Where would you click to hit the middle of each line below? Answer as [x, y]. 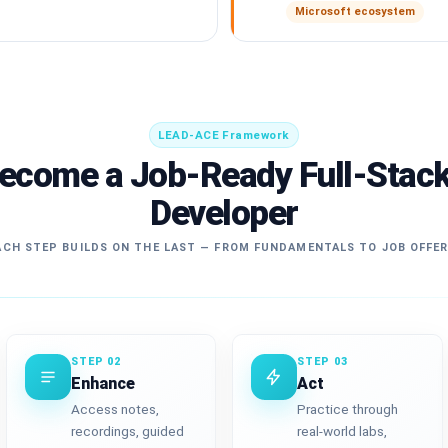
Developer [224, 212]
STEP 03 [322, 361]
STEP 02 [95, 361]
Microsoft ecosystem [355, 12]
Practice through [348, 409]
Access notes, [114, 409]
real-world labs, [342, 431]
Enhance [102, 383]
